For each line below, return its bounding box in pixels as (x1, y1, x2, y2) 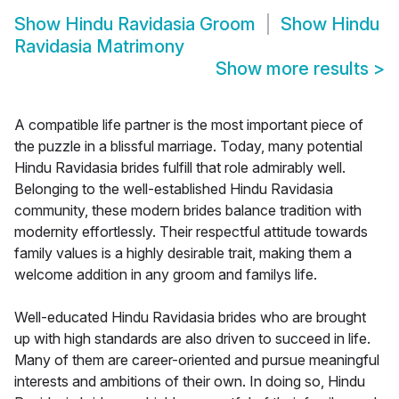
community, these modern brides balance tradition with (14, 201, 362, 220)
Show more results (216, 58, 373, 80)
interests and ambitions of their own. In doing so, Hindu (14, 372, 365, 391)
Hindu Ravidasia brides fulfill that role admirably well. (14, 159, 346, 177)
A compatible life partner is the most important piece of (14, 116, 363, 134)
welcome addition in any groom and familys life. (14, 265, 317, 284)
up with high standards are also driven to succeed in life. (14, 330, 370, 348)
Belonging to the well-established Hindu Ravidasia (14, 180, 333, 199)
